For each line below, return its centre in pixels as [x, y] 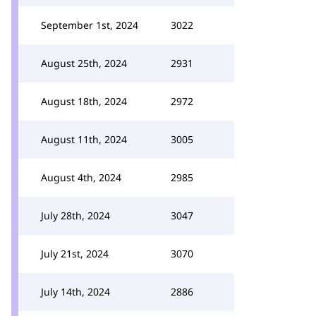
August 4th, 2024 [81, 177]
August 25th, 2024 [84, 63]
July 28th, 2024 [75, 215]
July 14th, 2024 [75, 292]
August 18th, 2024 [84, 101]
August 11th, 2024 [84, 139]
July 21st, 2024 [75, 254]
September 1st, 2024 [90, 25]
